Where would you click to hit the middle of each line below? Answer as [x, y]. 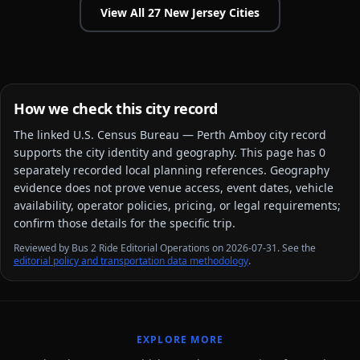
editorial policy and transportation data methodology [131, 261]
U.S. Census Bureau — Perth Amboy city [180, 135]
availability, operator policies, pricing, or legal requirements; [177, 205]
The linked [43, 135]
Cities [243, 12]
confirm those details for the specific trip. [125, 223]
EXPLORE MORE [180, 340]
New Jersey [195, 12]
